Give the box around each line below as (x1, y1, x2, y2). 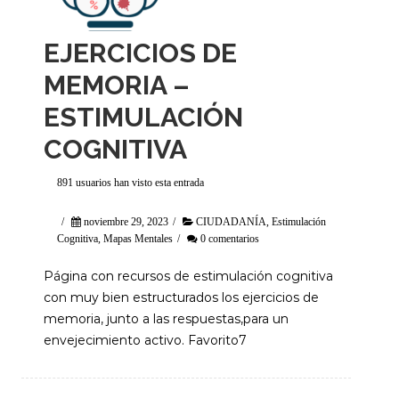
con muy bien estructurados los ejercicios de (44, 289, 319, 305)
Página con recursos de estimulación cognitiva (44, 268, 333, 284)
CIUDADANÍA (196, 216, 266, 227)
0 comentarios (200, 233, 259, 244)
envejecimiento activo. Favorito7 (44, 332, 247, 348)
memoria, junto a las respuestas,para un (44, 311, 289, 327)
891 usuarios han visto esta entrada (57, 177, 204, 188)
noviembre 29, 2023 (84, 216, 168, 227)
